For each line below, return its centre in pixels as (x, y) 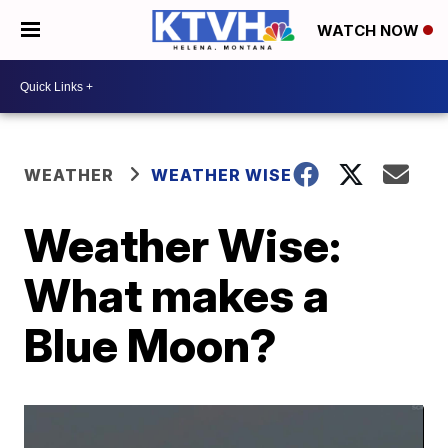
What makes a (177, 295)
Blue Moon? (151, 345)
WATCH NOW (370, 31)
